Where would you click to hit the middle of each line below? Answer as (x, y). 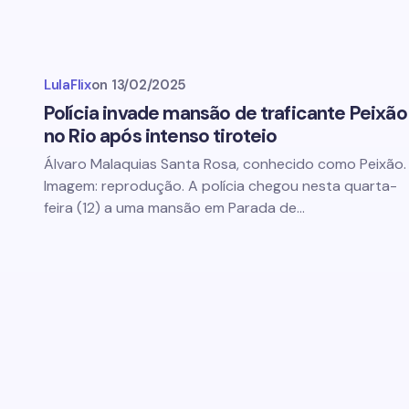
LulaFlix (68, 85)
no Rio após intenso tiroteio (161, 136)
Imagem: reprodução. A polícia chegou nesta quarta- (220, 186)
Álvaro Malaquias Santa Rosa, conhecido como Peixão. (225, 164)
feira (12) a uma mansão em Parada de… (174, 208)
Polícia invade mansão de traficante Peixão (225, 113)
